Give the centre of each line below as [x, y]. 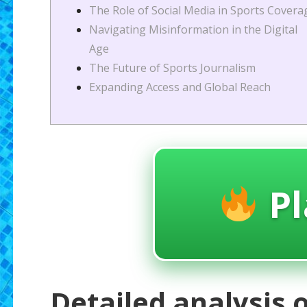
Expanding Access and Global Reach [180, 87]
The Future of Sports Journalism [172, 68]
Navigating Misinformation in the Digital [193, 30]
